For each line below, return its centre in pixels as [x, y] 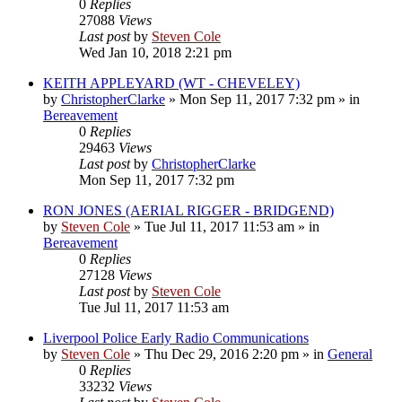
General [350, 354]
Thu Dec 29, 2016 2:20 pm [222, 354]
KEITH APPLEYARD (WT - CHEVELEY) [171, 83]
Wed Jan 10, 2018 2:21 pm [155, 52]
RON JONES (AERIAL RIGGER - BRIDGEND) [188, 210]
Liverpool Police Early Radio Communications [176, 337]
